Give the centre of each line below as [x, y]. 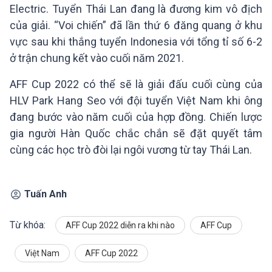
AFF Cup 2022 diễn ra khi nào [120, 226]
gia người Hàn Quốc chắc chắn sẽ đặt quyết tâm [136, 134]
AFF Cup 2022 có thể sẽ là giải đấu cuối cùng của [136, 84]
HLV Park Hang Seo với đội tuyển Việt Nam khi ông [136, 101]
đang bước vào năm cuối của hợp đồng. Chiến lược [136, 117]
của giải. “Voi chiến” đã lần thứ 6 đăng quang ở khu [136, 25]
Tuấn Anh [46, 194]
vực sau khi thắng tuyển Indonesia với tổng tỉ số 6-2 [136, 42]
